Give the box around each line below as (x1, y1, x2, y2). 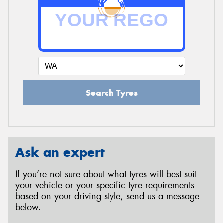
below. (15, 201, 41, 214)
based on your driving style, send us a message (15, 190, 199, 203)
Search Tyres (85, 87, 138, 98)
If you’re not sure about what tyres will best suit (15, 168, 197, 181)
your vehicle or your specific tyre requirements (15, 179, 194, 192)
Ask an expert (15, 144, 105, 160)
